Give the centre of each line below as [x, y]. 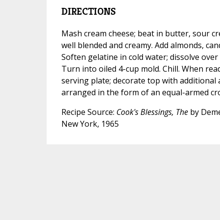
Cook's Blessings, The [153, 112]
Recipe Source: [89, 112]
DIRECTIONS [88, 11]
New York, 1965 [90, 124]
